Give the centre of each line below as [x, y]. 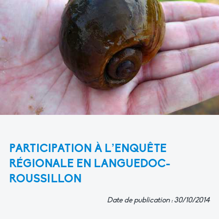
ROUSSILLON [45, 179]
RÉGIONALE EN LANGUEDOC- [90, 164]
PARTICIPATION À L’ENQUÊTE [88, 149]
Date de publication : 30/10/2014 [158, 200]
